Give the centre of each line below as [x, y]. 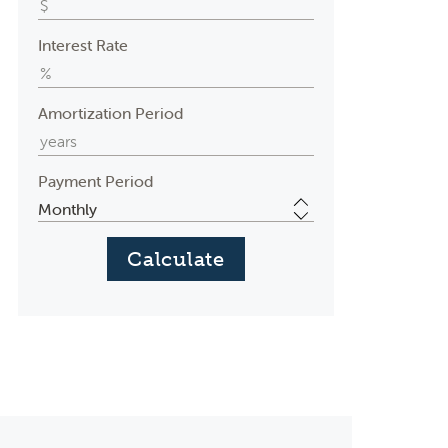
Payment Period [95, 181]
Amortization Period [110, 113]
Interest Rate [82, 45]
